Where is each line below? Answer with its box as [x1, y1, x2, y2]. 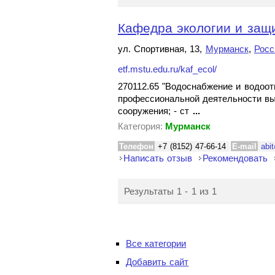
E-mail [232, 142, 257, 151]
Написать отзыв [123, 153, 193, 163]
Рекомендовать [203, 153, 268, 163]
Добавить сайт [126, 257, 189, 267]
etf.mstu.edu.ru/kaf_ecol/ [118, 64, 217, 74]
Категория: [118, 121, 163, 131]
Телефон [119, 142, 153, 151]
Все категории [126, 238, 187, 249]
